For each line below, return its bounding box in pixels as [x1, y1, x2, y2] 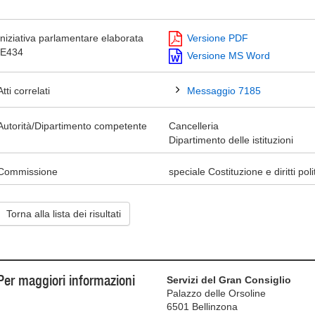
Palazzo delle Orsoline [167, 288, 266, 299]
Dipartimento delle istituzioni [169, 134, 293, 146]
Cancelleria [169, 120, 219, 131]
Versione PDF [187, 32, 248, 44]
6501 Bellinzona [167, 301, 238, 312]
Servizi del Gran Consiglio [167, 274, 292, 285]
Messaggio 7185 [187, 85, 261, 96]
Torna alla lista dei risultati [6, 208, 121, 219]
